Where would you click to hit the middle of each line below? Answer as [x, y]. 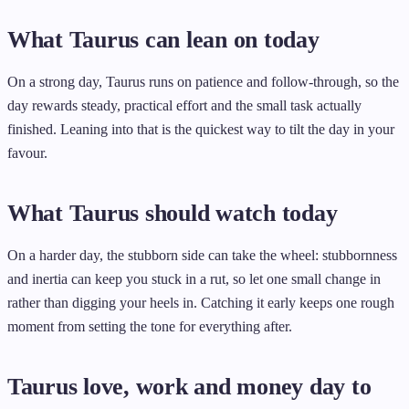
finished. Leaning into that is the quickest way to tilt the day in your [201, 129]
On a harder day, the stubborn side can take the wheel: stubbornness [202, 255]
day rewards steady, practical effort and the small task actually [184, 105]
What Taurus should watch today [173, 213]
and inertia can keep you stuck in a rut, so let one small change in [194, 278]
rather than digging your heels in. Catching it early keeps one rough [201, 302]
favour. [27, 152]
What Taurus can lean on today [163, 39]
